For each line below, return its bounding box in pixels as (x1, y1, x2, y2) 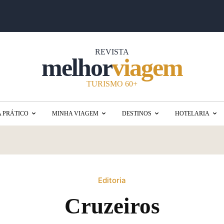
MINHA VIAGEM (52, 110, 98, 117)
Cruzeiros (64, 193, 160, 218)
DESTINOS (122, 110, 151, 117)
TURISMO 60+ (86, 79, 137, 88)
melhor (41, 53, 112, 81)
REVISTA (95, 47, 129, 56)
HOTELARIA (175, 110, 209, 117)
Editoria (98, 175, 126, 185)
